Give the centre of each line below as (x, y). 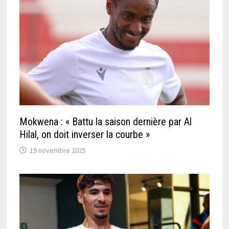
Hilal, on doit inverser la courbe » (84, 134)
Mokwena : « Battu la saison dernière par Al (105, 121)
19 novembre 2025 (58, 150)
